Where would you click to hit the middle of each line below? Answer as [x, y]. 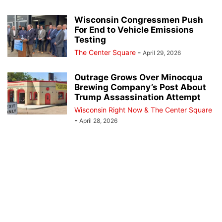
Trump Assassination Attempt [138, 97]
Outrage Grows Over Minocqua [139, 77]
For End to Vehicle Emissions [134, 29]
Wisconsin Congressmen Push [139, 20]
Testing [90, 39]
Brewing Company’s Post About [140, 87]
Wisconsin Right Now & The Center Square [143, 110]
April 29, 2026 [162, 53]
